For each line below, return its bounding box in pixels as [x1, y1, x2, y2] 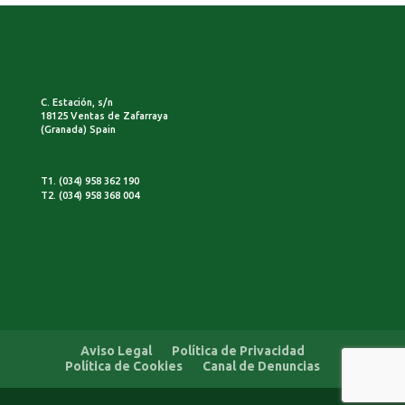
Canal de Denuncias [202, 358, 320, 373]
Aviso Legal [80, 343, 152, 358]
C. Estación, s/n [40, 96, 113, 108]
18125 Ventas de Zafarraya [40, 109, 168, 121]
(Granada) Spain [40, 123, 116, 135]
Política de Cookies [64, 358, 183, 373]
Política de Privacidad [171, 343, 305, 358]
